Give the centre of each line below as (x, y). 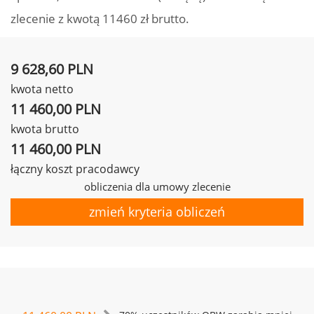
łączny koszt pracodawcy (75, 169)
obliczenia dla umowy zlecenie (157, 186)
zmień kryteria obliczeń (157, 212)
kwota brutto (45, 129)
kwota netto (42, 89)
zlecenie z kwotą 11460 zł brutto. (100, 19)
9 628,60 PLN (52, 69)
